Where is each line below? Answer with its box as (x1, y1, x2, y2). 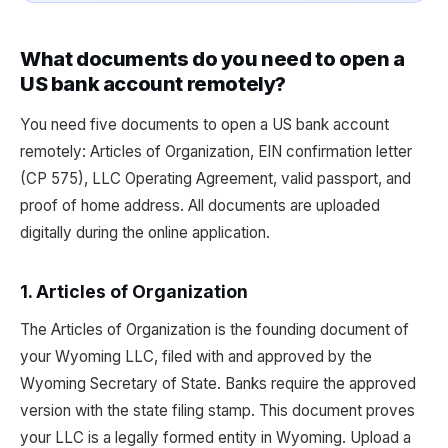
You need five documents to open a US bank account (20, 115, 389, 134)
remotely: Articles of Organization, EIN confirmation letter (20, 142, 412, 161)
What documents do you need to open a (20, 47, 405, 71)
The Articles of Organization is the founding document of (20, 320, 409, 339)
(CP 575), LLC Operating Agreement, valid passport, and (20, 169, 411, 188)
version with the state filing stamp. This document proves (20, 401, 415, 420)
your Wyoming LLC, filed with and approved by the (20, 347, 372, 366)
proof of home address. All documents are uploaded (20, 196, 380, 215)
